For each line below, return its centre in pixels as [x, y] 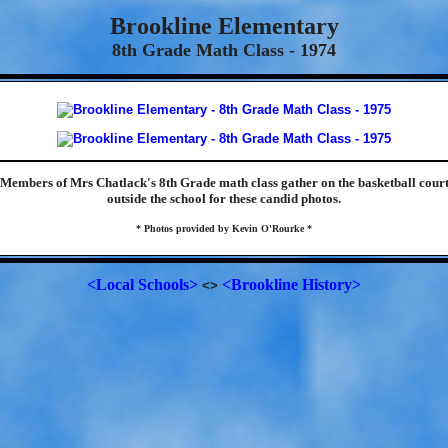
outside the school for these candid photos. [224, 198]
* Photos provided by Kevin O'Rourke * [224, 228]
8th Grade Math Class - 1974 [224, 50]
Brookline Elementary [224, 26]
